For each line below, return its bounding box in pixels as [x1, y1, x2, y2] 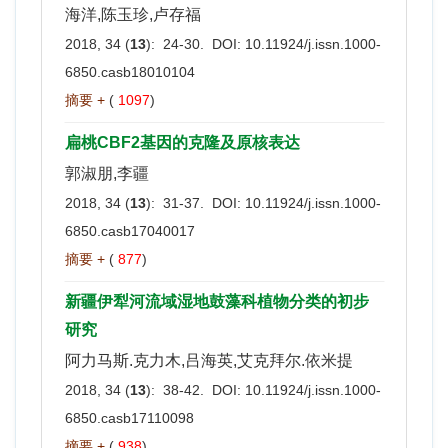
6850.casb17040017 [65, 222, 195, 239]
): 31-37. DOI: [146, 194, 245, 211]
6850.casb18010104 [65, 63, 195, 80]
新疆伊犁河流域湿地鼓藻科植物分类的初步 [65, 292, 369, 310]
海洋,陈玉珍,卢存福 [65, 5, 201, 23]
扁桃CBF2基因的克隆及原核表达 [65, 133, 300, 151]
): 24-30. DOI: [146, 35, 245, 52]
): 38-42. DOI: [146, 381, 245, 398]
